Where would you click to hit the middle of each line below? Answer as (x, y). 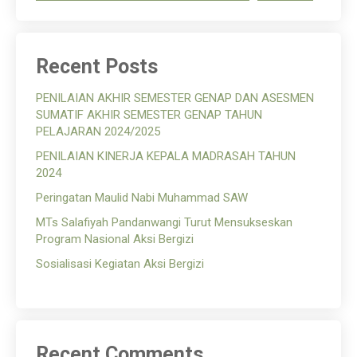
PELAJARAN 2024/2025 (98, 132)
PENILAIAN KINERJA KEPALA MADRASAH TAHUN (166, 157)
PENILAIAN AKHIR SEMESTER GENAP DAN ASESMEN (175, 98)
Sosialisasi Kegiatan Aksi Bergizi (120, 264)
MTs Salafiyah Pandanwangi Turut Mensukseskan (164, 223)
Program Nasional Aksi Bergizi (115, 239)
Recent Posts (97, 67)
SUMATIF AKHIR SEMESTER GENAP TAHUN (149, 115)
